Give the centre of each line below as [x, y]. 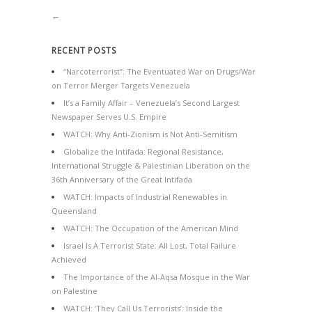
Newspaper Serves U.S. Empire [109, 117]
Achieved [69, 259]
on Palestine [75, 291]
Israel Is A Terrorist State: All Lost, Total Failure [150, 245]
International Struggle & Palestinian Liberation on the [151, 165]
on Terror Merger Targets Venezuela [121, 85]
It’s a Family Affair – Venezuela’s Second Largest [151, 103]
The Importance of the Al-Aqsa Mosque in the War [157, 277]
